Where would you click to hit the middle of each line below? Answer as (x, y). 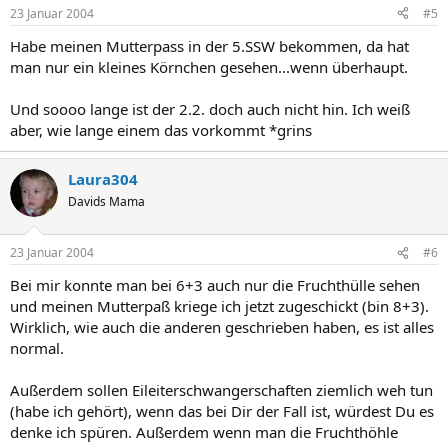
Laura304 (103, 178)
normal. (37, 348)
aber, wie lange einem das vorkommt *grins (161, 129)
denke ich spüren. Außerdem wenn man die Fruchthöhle (204, 432)
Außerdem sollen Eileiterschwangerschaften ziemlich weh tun (221, 390)
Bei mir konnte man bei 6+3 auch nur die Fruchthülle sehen (215, 285)
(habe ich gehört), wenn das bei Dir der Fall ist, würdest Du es (222, 411)
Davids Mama (106, 201)
